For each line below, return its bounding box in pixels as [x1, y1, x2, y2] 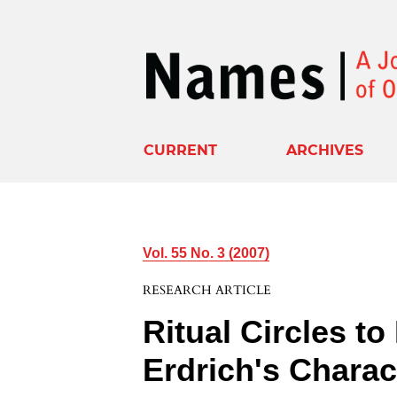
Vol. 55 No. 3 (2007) [143, 245, 270, 261]
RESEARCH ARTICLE [143, 281, 272, 299]
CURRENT [144, 141, 218, 159]
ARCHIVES [286, 141, 364, 159]
